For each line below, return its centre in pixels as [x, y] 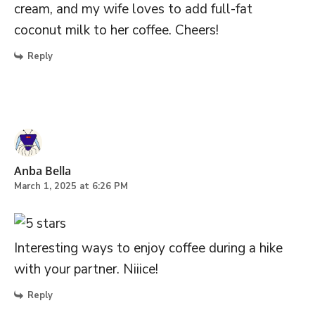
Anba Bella [43, 171]
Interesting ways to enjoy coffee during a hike [148, 248]
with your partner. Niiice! [86, 269]
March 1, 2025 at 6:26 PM [71, 186]
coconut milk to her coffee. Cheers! [116, 31]
